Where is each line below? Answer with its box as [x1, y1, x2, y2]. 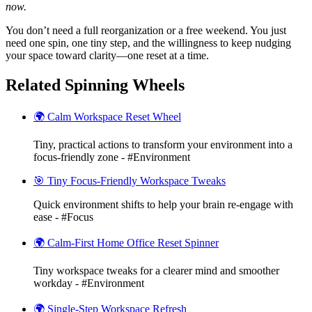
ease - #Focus [33, 210, 93, 223]
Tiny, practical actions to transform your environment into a [33, 138, 292, 150]
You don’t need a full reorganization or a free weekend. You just [6, 24, 286, 37]
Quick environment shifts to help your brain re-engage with [33, 198, 293, 210]
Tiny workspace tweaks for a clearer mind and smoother [33, 264, 279, 276]
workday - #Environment [33, 276, 144, 289]
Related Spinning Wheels [6, 76, 185, 94]
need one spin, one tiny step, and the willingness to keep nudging [6, 37, 291, 49]
